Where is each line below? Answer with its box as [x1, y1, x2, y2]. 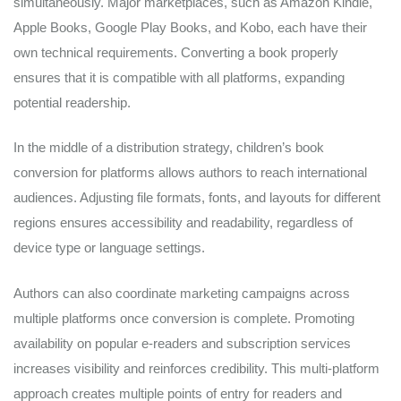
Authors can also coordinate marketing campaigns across [13, 285, 350, 301]
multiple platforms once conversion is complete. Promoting [13, 310, 354, 326]
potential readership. [13, 94, 131, 110]
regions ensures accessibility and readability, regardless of [13, 215, 353, 231]
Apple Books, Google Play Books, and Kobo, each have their [13, 19, 367, 35]
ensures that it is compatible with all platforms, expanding [13, 69, 345, 85]
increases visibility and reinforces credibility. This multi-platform [13, 360, 380, 376]
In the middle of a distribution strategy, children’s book [13, 140, 324, 156]
